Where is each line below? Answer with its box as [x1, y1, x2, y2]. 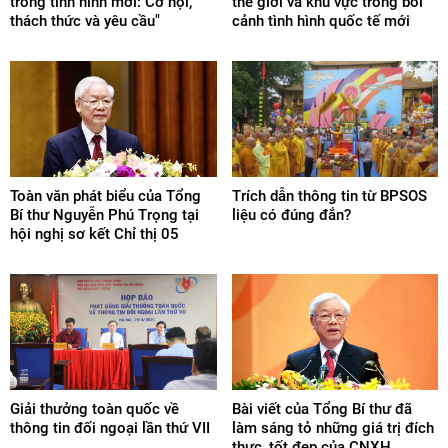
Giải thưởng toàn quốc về [10, 399, 179, 418]
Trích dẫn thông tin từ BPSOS [231, 186, 427, 205]
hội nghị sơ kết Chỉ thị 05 [10, 224, 179, 243]
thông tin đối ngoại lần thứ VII [10, 418, 210, 437]
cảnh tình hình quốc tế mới [231, 11, 410, 30]
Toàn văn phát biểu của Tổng [10, 186, 201, 205]
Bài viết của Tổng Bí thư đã [231, 399, 412, 418]
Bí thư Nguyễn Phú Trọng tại [10, 205, 199, 224]
